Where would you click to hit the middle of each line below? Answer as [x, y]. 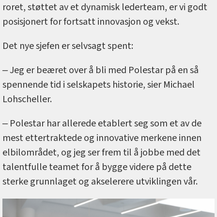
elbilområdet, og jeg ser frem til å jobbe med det [101, 152]
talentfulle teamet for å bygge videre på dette [97, 167]
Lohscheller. [27, 99]
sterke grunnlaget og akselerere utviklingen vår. [100, 181]
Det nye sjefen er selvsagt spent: [68, 46]
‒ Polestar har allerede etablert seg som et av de [102, 123]
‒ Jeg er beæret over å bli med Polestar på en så [101, 70]
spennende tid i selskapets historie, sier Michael [99, 85]
